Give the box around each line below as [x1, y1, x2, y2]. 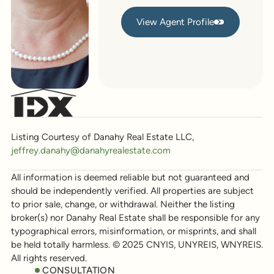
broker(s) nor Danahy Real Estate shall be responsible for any [10, 212, 260, 223]
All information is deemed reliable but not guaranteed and [10, 171, 250, 183]
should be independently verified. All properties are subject [10, 185, 254, 196]
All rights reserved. [10, 252, 87, 264]
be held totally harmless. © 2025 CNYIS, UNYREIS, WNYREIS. [10, 239, 263, 250]
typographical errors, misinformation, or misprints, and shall [10, 225, 256, 237]
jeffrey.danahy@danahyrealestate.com [10, 144, 171, 156]
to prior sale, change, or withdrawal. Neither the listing [10, 198, 235, 210]
